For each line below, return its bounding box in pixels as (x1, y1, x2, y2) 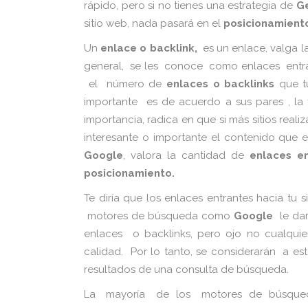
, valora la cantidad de (123, 149, 250, 162)
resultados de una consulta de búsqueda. (84, 263, 291, 276)
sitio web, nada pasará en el (84, 17, 223, 30)
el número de (84, 78, 166, 90)
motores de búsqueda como (84, 210, 234, 222)
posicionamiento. (84, 167, 175, 179)
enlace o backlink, (100, 42, 197, 54)
